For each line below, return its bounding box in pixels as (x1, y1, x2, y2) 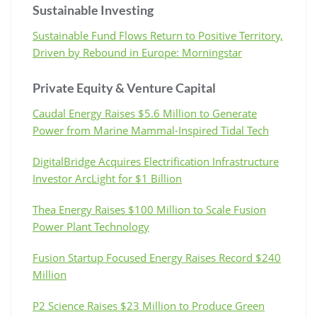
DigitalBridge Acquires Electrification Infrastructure (33, 154, 279, 168)
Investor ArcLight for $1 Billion (33, 171, 182, 185)
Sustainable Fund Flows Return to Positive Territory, (33, 28, 283, 42)
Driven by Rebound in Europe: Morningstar (33, 45, 242, 59)
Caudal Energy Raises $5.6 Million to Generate (33, 105, 257, 120)
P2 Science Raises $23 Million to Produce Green (33, 298, 265, 313)
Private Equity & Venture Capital (33, 79, 216, 96)
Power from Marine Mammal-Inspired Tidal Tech (33, 122, 269, 137)
